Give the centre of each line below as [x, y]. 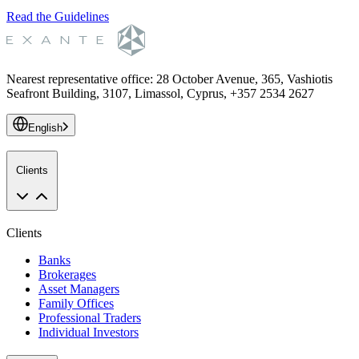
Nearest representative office [78, 79]
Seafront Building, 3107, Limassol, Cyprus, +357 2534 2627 [160, 93]
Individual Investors [89, 332]
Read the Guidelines [58, 16]
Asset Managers [79, 288]
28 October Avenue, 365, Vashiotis [244, 79]
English [45, 127]
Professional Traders [90, 317]
